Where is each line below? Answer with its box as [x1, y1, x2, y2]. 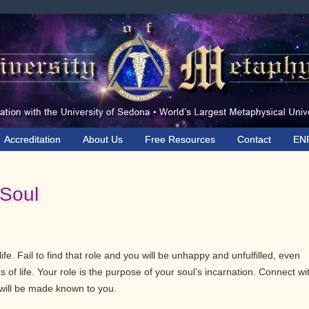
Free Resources [145, 134, 215, 145]
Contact [237, 134, 271, 145]
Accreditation [4, 134, 61, 145]
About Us [83, 134, 123, 145]
